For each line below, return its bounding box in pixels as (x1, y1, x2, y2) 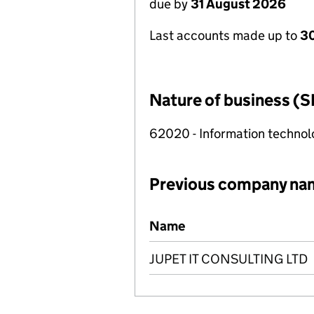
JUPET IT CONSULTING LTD (149, 251, 308, 267)
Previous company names (152, 210, 297, 226)
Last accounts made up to (149, 27, 300, 43)
